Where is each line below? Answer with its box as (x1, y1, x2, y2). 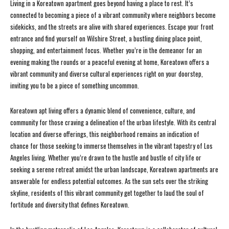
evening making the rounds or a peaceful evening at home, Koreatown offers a (10, 57, 209, 67)
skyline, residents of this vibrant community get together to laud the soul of (10, 188, 204, 198)
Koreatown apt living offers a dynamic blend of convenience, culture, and (10, 105, 195, 116)
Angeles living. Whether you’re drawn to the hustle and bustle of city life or (10, 152, 201, 163)
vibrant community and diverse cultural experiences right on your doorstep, (10, 68, 203, 79)
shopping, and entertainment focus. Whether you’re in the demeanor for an (10, 45, 202, 56)
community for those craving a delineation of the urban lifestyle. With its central (10, 117, 216, 128)
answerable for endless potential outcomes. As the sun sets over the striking (10, 176, 208, 187)
